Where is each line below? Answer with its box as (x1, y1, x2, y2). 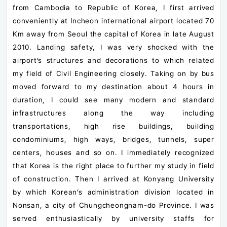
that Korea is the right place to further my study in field (13, 162, 214, 170)
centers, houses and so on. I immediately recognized (13, 148, 214, 157)
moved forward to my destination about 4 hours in (13, 83, 214, 91)
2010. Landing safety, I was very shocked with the (13, 43, 214, 51)
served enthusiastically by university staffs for (13, 214, 214, 222)
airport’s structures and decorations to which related (13, 56, 214, 64)
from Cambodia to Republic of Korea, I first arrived (13, 4, 214, 12)
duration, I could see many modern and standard (13, 96, 214, 104)
